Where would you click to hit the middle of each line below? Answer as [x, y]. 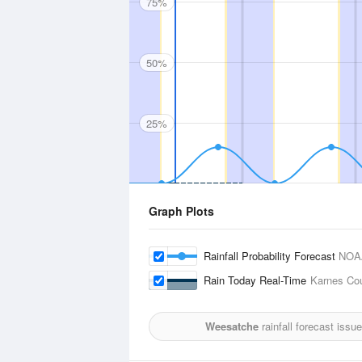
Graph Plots [181, 211]
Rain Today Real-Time [257, 280]
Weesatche [232, 326]
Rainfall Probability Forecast [271, 256]
